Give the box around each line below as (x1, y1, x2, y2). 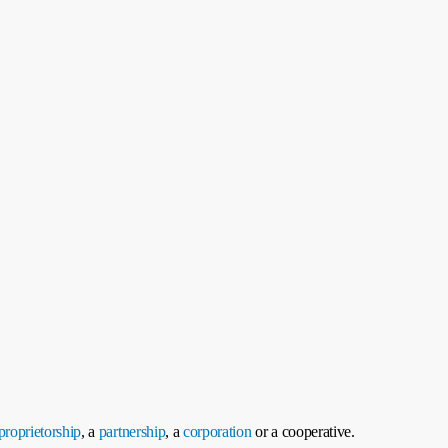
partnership (98, 423, 166, 441)
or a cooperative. (251, 423, 355, 441)
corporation (183, 423, 252, 441)
